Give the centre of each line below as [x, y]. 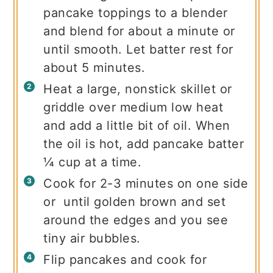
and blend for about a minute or [139, 31]
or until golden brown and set [135, 202]
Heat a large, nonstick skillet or [138, 89]
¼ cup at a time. [93, 162]
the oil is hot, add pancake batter [144, 144]
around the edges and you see [136, 220]
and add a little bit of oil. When [137, 126]
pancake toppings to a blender [136, 13]
